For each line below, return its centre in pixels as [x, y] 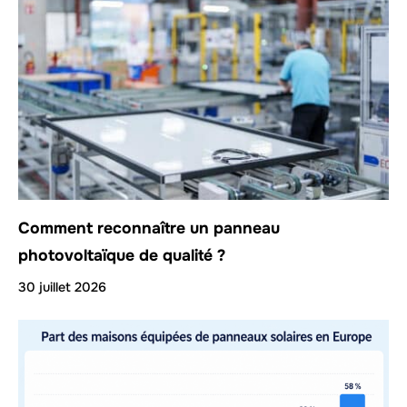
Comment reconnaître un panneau [149, 228]
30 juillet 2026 [62, 288]
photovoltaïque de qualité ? [122, 256]
